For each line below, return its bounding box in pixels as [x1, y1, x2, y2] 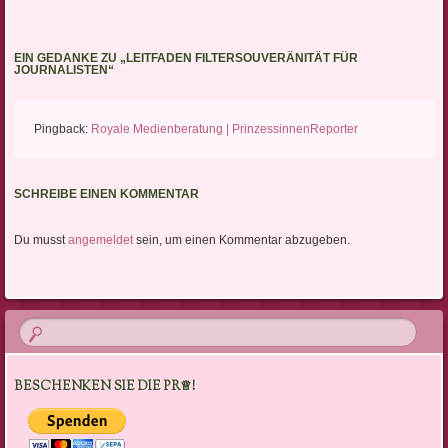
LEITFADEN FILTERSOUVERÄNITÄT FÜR [125, 51, 358, 66]
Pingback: [33, 122, 91, 137]
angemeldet [67, 233, 133, 248]
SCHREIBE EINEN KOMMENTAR [13, 187, 199, 202]
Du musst [13, 233, 68, 248]
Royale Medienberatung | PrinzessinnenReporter [90, 122, 358, 137]
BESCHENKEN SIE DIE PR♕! [13, 377, 195, 396]
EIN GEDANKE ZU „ [13, 51, 126, 66]
